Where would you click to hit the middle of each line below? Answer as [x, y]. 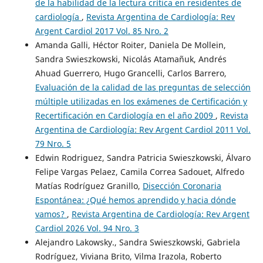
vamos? [51, 214]
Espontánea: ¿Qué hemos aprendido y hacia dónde [135, 200]
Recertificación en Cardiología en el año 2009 [125, 115]
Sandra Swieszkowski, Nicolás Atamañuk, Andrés [131, 59]
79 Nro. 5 [53, 143]
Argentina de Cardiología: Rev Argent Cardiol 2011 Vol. [143, 129]
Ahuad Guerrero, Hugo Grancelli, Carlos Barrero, [131, 73]
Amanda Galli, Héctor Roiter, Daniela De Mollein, [130, 45]
